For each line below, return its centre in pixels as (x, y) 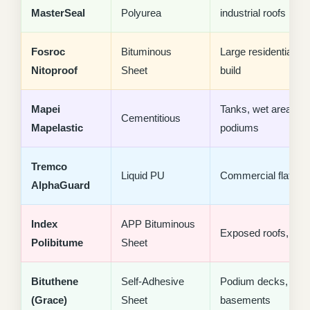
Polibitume (57, 243)
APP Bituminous (158, 224)
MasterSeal (58, 13)
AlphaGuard (61, 185)
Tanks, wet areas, (260, 109)
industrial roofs (253, 13)
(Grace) (49, 300)
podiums (239, 128)
